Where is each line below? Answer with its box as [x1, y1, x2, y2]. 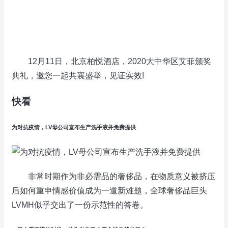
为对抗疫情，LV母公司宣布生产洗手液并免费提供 [12, 124, 136, 130]
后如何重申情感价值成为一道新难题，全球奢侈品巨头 [12, 186, 207, 195]
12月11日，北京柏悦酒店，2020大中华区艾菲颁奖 [12, 57, 211, 66]
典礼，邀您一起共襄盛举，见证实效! [12, 71, 144, 80]
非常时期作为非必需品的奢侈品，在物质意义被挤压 [12, 172, 215, 181]
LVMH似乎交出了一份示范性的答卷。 [12, 200, 148, 209]
